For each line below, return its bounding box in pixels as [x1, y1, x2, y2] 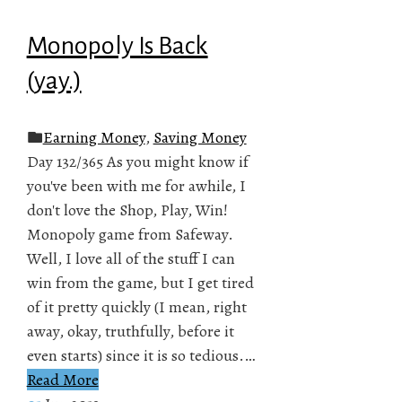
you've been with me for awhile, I [26, 174, 246, 197]
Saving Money [153, 126, 247, 148]
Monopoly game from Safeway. [26, 223, 233, 245]
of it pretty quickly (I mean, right [26, 295, 247, 318]
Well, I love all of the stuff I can [26, 247, 235, 269]
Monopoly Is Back [26, 31, 208, 59]
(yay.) [26, 66, 82, 94]
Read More [26, 368, 99, 390]
